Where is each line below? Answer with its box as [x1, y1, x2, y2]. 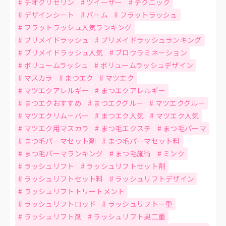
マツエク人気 [155, 110, 199, 121]
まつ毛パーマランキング [24, 148, 103, 158]
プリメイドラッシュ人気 [24, 47, 103, 58]
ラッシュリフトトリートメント [24, 186, 125, 196]
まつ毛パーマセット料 [107, 135, 180, 146]
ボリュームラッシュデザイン [100, 60, 194, 70]
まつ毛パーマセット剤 [24, 135, 96, 146]
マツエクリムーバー [24, 110, 89, 121]
